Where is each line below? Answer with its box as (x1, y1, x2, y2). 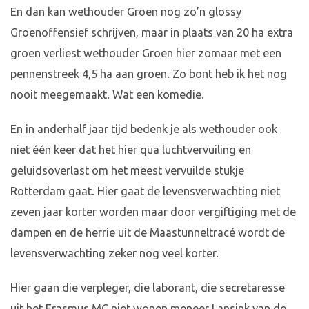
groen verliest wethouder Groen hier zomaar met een (10, 47, 281, 60)
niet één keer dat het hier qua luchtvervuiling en (10, 143, 251, 157)
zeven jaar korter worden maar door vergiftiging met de (10, 206, 296, 219)
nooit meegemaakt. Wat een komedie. (10, 88, 204, 101)
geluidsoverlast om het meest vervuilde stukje (10, 164, 244, 177)
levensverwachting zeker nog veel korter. (10, 247, 219, 260)
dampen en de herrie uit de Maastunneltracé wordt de (10, 226, 285, 239)
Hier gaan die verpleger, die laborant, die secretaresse (10, 281, 285, 295)
